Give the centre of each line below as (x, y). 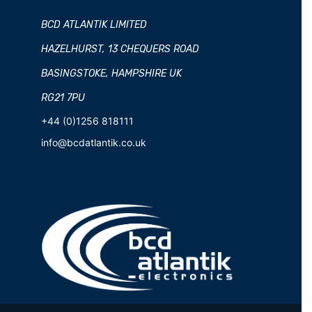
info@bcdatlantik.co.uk (93, 142)
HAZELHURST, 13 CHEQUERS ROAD (120, 49)
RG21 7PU (63, 97)
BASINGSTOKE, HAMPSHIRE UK (111, 73)
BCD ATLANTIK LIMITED (94, 24)
